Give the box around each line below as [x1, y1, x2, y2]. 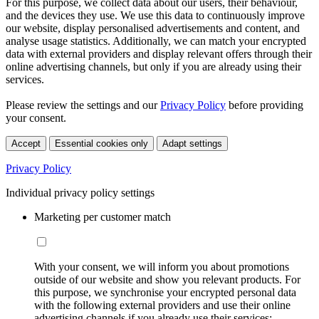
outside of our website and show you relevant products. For [34, 273, 300, 286]
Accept [11, 137, 41, 149]
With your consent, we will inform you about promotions [34, 260, 289, 273]
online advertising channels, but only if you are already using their [6, 60, 301, 73]
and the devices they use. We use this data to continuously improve [6, 9, 305, 21]
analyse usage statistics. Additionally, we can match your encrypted [6, 34, 306, 47]
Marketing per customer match [34, 210, 171, 223]
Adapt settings [162, 137, 222, 149]
